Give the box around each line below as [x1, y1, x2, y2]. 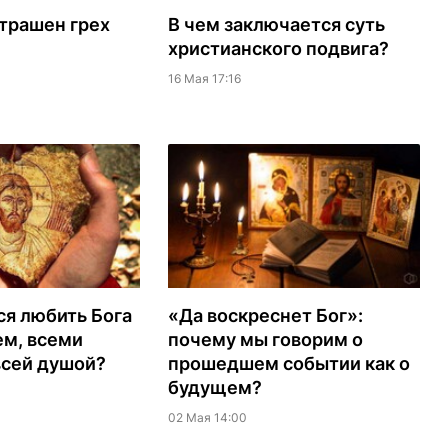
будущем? [167, 377, 262, 399]
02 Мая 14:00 [167, 410, 247, 426]
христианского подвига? [167, 38, 389, 60]
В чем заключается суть [167, 14, 385, 36]
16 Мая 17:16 [167, 71, 241, 87]
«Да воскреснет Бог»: [167, 305, 363, 327]
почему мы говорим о [167, 329, 363, 351]
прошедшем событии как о [167, 353, 410, 375]
